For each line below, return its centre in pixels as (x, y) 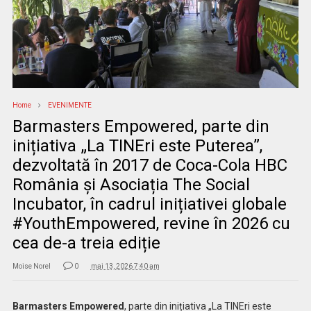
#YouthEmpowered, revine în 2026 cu (151, 224)
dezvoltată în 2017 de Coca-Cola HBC (150, 166)
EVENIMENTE (69, 106)
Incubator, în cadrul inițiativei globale (149, 204)
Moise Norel (31, 267)
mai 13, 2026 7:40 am (125, 267)
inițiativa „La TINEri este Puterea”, (137, 146)
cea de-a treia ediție (86, 243)
